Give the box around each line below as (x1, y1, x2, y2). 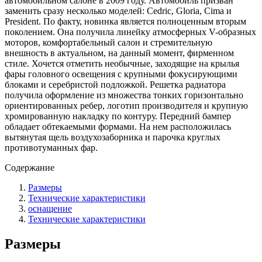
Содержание (5, 162, 54, 173)
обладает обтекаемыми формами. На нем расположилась (5, 121, 231, 132)
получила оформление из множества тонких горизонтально (5, 89, 243, 100)
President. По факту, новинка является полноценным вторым (5, 16, 246, 26)
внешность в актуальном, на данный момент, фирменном (5, 47, 234, 58)
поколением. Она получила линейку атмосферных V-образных (5, 26, 256, 37)
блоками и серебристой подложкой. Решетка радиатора (5, 79, 226, 89)
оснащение (28, 203, 72, 213)
